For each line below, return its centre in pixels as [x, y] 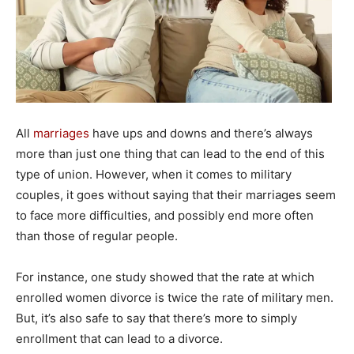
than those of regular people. [98, 236]
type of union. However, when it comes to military [154, 174]
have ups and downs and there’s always [201, 133]
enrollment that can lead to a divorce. [119, 339]
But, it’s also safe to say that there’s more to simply [156, 318]
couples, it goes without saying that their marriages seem [176, 195]
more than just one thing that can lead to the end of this [170, 154]
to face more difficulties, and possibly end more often [165, 215]
